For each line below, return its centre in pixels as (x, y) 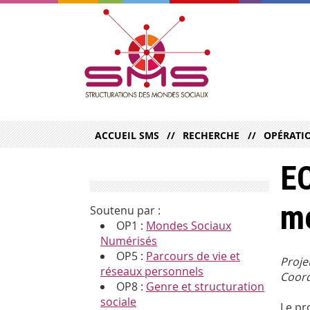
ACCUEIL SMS (127, 136)
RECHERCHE (211, 136)
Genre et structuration (205, 287)
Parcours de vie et (193, 256)
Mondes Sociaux (189, 226)
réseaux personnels (152, 272)
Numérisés (129, 241)
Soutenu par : (125, 211)
